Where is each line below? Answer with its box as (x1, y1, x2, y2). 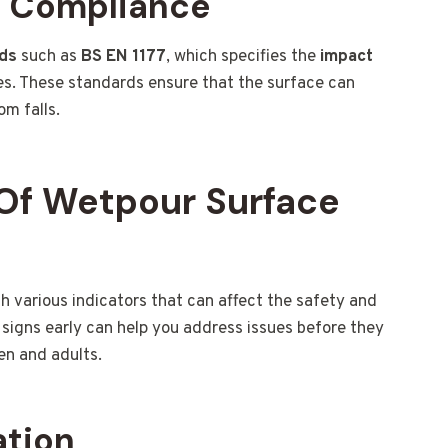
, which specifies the (166, 46, 320, 69)
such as (17, 46, 81, 69)
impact (320, 46, 373, 69)
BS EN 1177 (81, 46, 166, 69)
